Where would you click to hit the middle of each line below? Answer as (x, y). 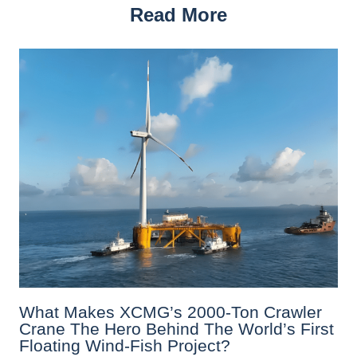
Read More (178, 14)
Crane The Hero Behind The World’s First (177, 328)
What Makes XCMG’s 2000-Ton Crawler (171, 312)
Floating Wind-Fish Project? (125, 345)
